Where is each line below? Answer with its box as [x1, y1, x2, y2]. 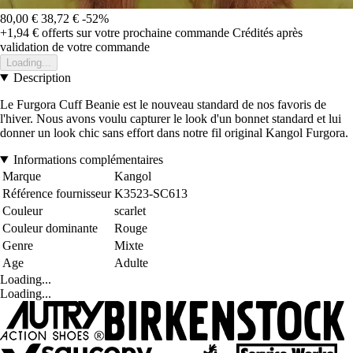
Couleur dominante [2, 221, 98, 235]
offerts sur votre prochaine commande [39, 25, 229, 39]
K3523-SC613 [114, 186, 188, 200]
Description [13, 70, 71, 84]
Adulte [114, 255, 148, 269]
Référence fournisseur [2, 186, 111, 200]
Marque [2, 169, 41, 183]
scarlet [114, 203, 146, 217]
